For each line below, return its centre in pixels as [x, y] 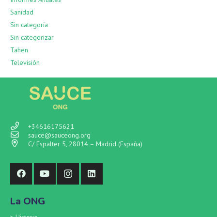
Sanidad [22, 12]
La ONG [28, 201]
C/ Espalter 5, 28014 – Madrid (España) [85, 144]
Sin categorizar [32, 38]
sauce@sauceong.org [59, 135]
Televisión [25, 63]
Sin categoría [29, 25]
